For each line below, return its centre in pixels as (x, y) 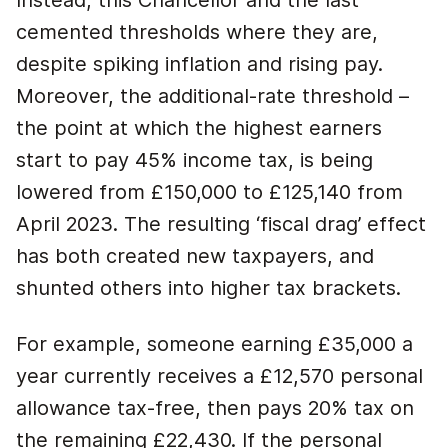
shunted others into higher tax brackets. (211, 288)
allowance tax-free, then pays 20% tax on (215, 408)
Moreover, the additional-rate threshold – (212, 96)
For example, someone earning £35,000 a (214, 344)
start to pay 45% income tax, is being (194, 160)
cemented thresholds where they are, (197, 32)
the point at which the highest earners (199, 128)
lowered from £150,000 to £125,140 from (209, 192)
